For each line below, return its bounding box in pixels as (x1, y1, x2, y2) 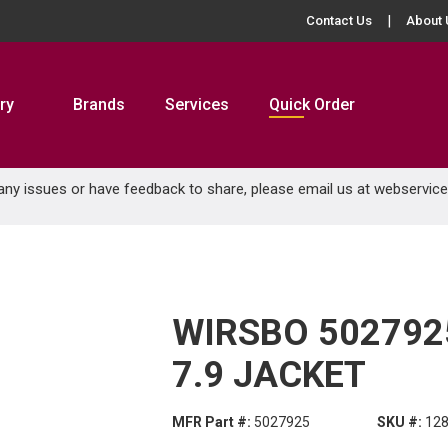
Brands (73, 95, 125, 114)
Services (165, 95, 229, 114)
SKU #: (376, 414, 422, 430)
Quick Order (269, 95, 355, 114)
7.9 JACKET (172, 354, 366, 396)
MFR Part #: (172, 414, 251, 430)
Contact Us (306, 13, 372, 28)
